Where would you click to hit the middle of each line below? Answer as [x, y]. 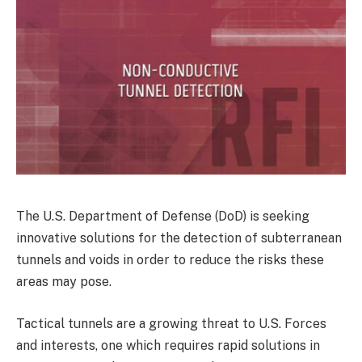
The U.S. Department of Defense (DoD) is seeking [163, 216]
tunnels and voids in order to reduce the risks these [170, 260]
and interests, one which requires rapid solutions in [168, 345]
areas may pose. [64, 282]
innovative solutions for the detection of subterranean [179, 238]
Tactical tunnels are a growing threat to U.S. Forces [171, 323]
